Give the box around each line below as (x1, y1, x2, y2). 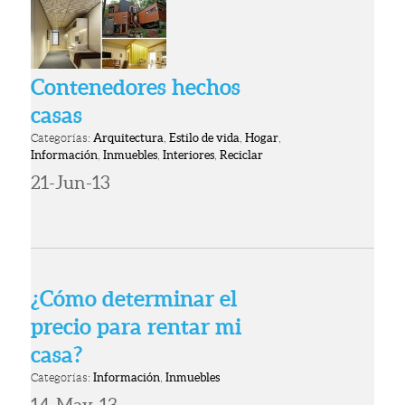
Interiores (163, 147, 215, 162)
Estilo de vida (169, 130, 240, 145)
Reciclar (220, 147, 264, 162)
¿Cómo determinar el (31, 286, 238, 311)
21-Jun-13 (31, 172, 111, 193)
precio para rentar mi (31, 314, 242, 339)
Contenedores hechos (31, 74, 241, 99)
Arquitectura (93, 130, 165, 145)
